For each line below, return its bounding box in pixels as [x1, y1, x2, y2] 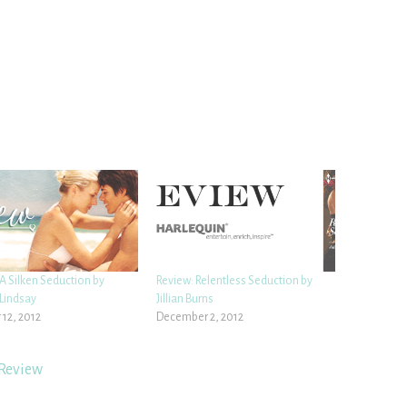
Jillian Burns [156, 293, 214, 306]
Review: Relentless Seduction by [156, 274, 313, 288]
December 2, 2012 [156, 311, 244, 324]
